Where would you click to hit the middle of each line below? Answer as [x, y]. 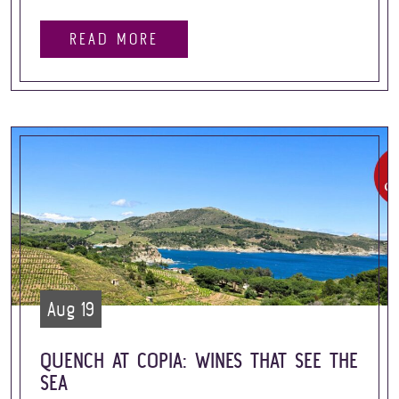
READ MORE [114, 39]
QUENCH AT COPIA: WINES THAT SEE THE [199, 360]
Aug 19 [71, 309]
